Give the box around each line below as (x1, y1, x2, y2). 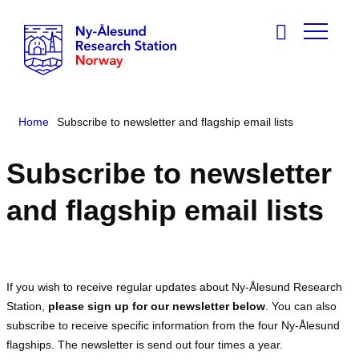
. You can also (264, 300, 337, 313)
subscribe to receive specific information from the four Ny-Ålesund (6, 319, 340, 332)
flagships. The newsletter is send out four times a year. (6, 338, 283, 351)
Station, (6, 300, 48, 313)
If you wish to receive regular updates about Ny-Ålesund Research (6, 280, 342, 293)
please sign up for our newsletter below (47, 300, 265, 313)
